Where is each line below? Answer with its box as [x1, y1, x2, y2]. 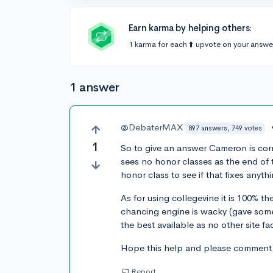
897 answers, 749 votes [188, 123, 262, 132]
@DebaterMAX [121, 121, 183, 133]
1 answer [69, 80, 119, 95]
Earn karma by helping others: [128, 22, 252, 34]
